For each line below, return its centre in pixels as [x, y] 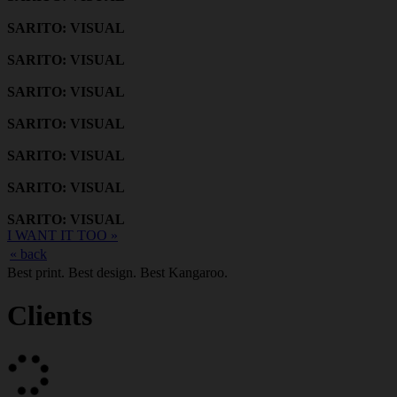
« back [28, 253]
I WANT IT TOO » [62, 235]
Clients [50, 316]
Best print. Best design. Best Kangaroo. [117, 272]
